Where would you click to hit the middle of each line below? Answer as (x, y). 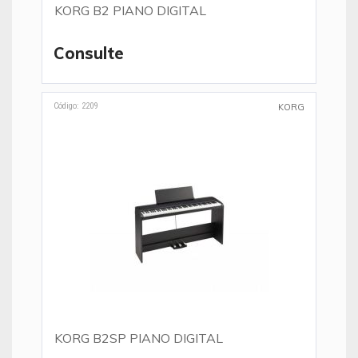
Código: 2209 (76, 106)
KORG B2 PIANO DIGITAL (130, 10)
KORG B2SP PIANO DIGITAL (139, 338)
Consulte (89, 53)
